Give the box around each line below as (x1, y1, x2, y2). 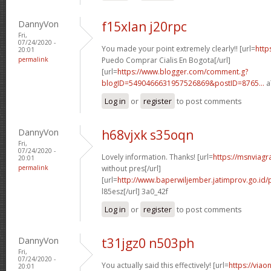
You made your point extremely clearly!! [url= (102, 43, 255, 54)
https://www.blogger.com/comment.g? (117, 66, 248, 77)
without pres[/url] (102, 163, 161, 174)
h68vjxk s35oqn (102, 126, 194, 143)
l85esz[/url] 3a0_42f (102, 186, 168, 197)
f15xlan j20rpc (102, 18, 187, 35)
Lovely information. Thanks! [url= (102, 151, 213, 162)
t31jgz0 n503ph (102, 234, 194, 252)
